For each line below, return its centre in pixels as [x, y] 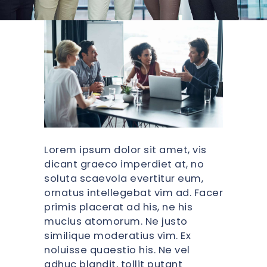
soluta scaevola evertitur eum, [124, 178]
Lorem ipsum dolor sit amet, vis [125, 150]
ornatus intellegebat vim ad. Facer [133, 193]
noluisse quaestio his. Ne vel [117, 250]
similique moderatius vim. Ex [117, 235]
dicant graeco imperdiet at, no [124, 164]
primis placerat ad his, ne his [118, 207]
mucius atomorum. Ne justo [116, 221]
